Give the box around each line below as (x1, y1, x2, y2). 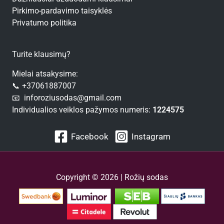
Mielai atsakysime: (12, 69, 78, 79)
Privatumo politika (12, 18, 76, 27)
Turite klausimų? (12, 49, 70, 59)
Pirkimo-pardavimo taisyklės (12, 6, 112, 15)
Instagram (131, 131, 170, 141)
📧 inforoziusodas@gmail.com (12, 93, 121, 103)
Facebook (70, 131, 108, 141)
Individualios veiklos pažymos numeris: (12, 105, 152, 115)
